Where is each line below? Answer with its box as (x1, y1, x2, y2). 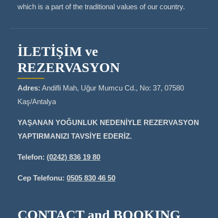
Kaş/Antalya (18, 97, 56, 106)
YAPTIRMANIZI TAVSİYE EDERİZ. (18, 132, 132, 141)
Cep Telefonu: (18, 174, 65, 182)
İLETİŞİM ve (18, 44, 98, 59)
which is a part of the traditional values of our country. (18, 2, 185, 11)
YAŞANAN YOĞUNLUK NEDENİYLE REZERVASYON (18, 118, 200, 127)
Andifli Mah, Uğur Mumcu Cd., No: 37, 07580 (40, 84, 184, 92)
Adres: (18, 84, 41, 92)
